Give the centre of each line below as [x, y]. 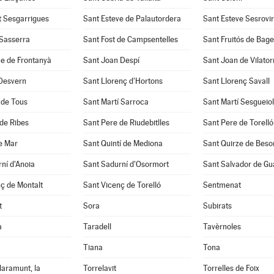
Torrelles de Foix [231, 268]
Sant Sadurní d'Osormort [126, 164]
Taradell [97, 227]
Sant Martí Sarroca [116, 102]
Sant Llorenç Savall [236, 81]
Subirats [217, 206]
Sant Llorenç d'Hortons [123, 81]
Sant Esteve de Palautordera [132, 19]
